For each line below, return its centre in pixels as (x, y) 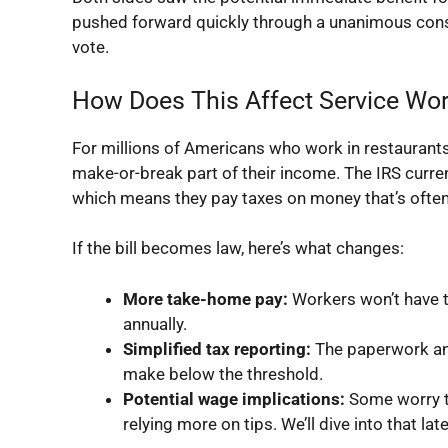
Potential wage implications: (234, 398)
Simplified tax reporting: (217, 348)
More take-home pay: (205, 298)
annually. (155, 323)
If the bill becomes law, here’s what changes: (238, 248)
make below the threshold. (223, 373)
